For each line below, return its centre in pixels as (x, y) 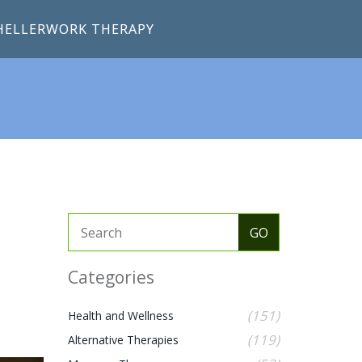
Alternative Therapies (123, 340)
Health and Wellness (120, 316)
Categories (111, 277)
